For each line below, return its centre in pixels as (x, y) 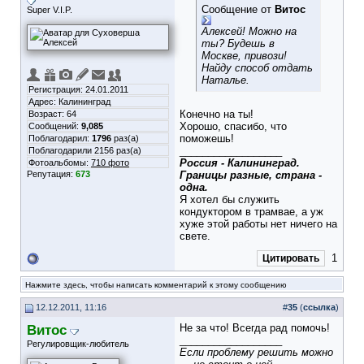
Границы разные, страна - (251, 175)
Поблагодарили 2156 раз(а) (85, 150)
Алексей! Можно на (249, 31)
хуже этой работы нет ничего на (258, 224)
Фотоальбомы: (60, 162)
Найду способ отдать (257, 68)
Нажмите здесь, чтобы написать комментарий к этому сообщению (156, 285)
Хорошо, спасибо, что (233, 126)
